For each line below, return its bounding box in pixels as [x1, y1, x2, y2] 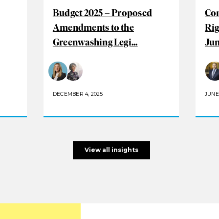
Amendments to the [52, 22, 134, 34]
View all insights [84, 146, 138, 154]
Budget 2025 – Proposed [52, 7, 153, 19]
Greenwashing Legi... [52, 36, 138, 48]
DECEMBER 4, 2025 [52, 90, 103, 97]
